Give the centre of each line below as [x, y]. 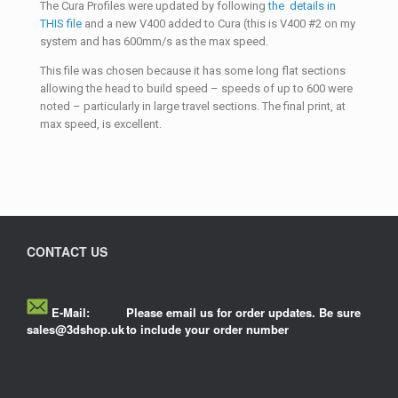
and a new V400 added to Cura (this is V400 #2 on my [219, 24]
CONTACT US [67, 252]
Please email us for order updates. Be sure [243, 313]
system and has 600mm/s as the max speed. [154, 42]
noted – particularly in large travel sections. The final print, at [193, 107]
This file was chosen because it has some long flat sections [193, 71]
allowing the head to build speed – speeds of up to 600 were [196, 89]
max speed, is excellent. [101, 124]
